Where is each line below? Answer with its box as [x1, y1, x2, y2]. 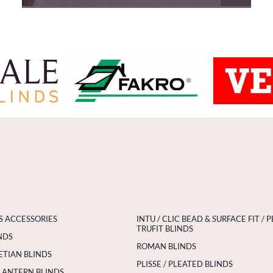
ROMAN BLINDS [136, 241, 196, 251]
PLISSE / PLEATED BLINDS [136, 258, 233, 269]
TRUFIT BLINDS [136, 223, 193, 233]
